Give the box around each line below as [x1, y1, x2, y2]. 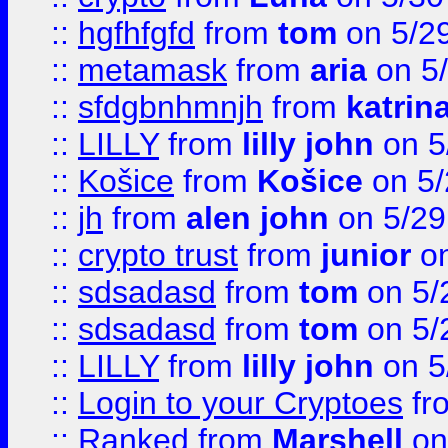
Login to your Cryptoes [78, 385, 403, 421]
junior [321, 237, 411, 273]
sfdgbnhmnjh [78, 89, 263, 125]
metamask [78, 52, 227, 88]
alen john [186, 200, 329, 236]
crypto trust [78, 237, 238, 273]
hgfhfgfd [78, 15, 195, 51]
